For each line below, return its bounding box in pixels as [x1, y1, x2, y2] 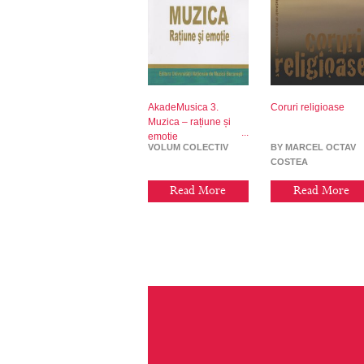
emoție [148, 130, 178, 142]
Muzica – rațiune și [148, 115, 231, 128]
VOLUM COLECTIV [148, 141, 228, 152]
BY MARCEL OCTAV [271, 141, 357, 152]
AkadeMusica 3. [148, 101, 219, 113]
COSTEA [271, 156, 309, 167]
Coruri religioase [271, 101, 345, 113]
